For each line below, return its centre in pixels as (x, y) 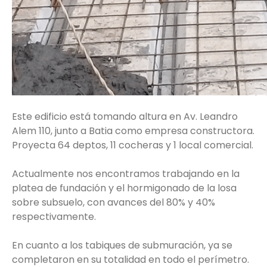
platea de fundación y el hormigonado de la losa (124, 188)
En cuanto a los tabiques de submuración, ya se (122, 245)
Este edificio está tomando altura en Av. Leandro (125, 116)
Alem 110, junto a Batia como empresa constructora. (133, 131)
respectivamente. (54, 216)
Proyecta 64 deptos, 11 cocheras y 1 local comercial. (133, 145)
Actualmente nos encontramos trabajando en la (126, 173)
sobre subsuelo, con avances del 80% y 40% (114, 202)
